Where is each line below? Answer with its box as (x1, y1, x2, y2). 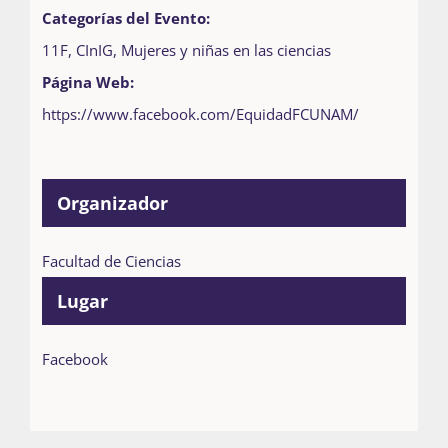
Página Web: (41, 71, 134, 92)
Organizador (56, 190, 168, 215)
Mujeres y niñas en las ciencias (120, 39, 331, 60)
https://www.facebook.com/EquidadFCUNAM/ (41, 103, 359, 124)
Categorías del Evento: (41, 7, 210, 28)
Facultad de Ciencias (41, 250, 181, 271)
